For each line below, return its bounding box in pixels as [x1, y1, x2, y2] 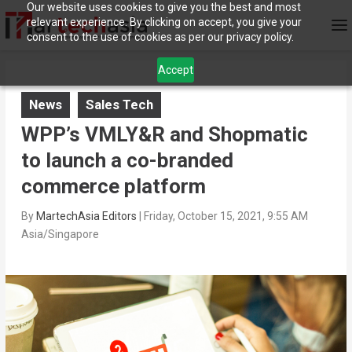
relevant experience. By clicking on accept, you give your [26, 16, 302, 28]
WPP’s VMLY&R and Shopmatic [20, 123, 308, 147]
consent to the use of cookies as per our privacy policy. [26, 31, 294, 43]
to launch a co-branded [20, 148, 233, 173]
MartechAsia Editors [35, 210, 137, 223]
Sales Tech [85, 97, 153, 113]
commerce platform [20, 174, 206, 199]
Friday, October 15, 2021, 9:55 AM [143, 210, 308, 223]
